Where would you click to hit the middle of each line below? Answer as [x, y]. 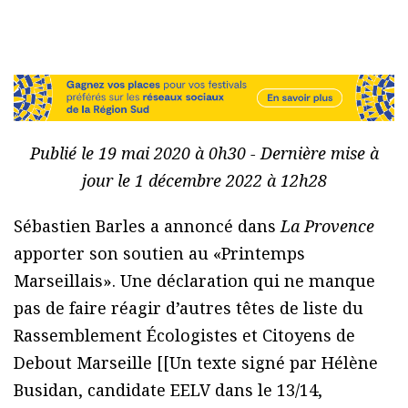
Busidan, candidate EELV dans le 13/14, [168, 390]
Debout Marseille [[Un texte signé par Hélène [196, 363]
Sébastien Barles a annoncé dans [147, 226]
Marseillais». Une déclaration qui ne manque [194, 281]
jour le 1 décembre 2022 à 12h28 [204, 181]
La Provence [327, 226]
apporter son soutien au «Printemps [159, 254]
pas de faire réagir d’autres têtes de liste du [189, 308]
